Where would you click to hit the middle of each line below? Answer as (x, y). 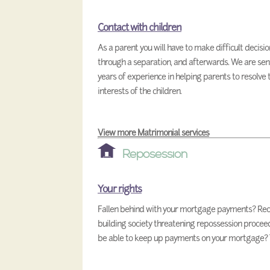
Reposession (155, 155)
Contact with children (140, 27)
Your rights (120, 189)
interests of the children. (140, 91)
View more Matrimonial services (153, 133)
